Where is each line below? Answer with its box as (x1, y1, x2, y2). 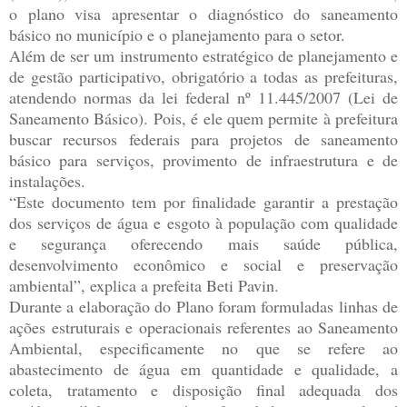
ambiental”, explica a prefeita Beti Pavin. (9, 273, 279, 296)
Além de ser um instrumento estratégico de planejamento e (9, 44, 398, 66)
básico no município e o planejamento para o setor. (9, 23, 345, 45)
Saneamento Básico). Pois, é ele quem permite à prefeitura (9, 106, 398, 129)
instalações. (9, 169, 85, 192)
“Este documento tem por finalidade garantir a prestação (9, 190, 398, 213)
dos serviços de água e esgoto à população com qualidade (9, 211, 398, 233)
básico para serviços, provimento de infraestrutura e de (9, 148, 398, 171)
